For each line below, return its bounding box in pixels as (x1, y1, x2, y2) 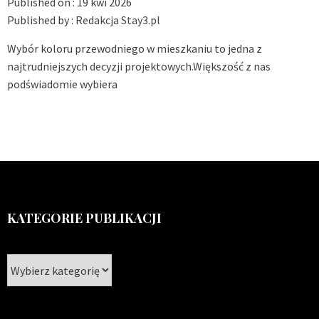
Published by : (7, 13, 75, 28)
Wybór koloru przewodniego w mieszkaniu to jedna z (7, 41, 262, 56)
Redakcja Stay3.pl (75, 13, 160, 28)
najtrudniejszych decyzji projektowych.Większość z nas (7, 59, 271, 74)
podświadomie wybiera (7, 77, 117, 92)
